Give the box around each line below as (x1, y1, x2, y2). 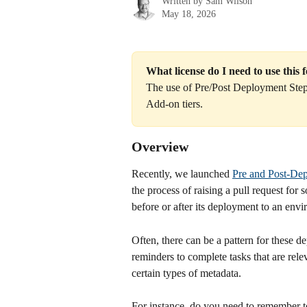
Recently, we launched (132, 168, 232, 180)
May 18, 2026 (162, 9, 216, 19)
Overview (132, 139, 188, 155)
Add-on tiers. (146, 98, 203, 110)
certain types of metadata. (132, 267, 241, 279)
